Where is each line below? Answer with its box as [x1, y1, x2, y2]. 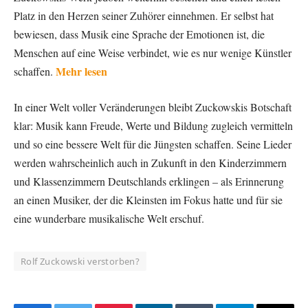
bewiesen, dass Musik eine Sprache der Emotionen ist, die [14, 27, 265, 41]
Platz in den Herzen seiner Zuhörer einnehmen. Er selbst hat [14, 8, 274, 23]
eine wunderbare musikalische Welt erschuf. [14, 210, 204, 225]
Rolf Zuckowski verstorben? [21, 254, 140, 267]
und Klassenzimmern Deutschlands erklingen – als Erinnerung [14, 173, 284, 188]
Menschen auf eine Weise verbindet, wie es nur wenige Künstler [14, 45, 291, 60]
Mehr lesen [56, 63, 107, 79]
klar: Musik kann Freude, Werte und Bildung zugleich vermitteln [14, 118, 293, 133]
